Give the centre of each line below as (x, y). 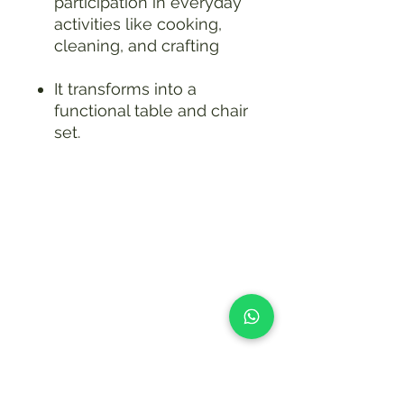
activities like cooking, (138, 23)
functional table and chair (151, 110)
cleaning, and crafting (137, 45)
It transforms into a (125, 88)
